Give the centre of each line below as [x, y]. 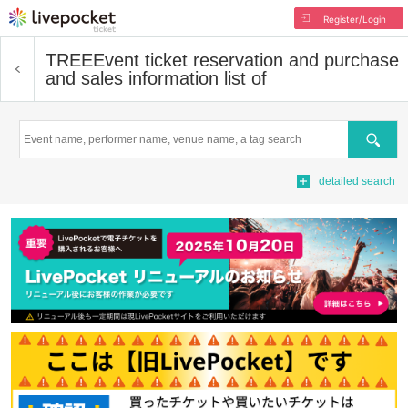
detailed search [357, 181]
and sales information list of [156, 78]
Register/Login [354, 19]
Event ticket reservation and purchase [246, 60]
